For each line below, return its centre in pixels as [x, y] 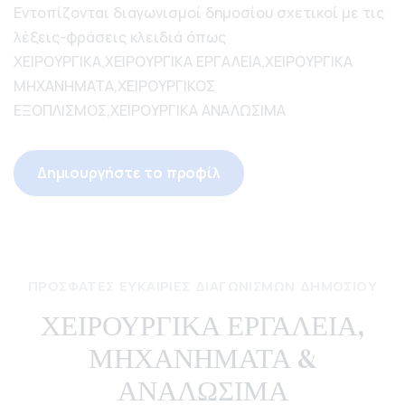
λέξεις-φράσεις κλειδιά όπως [120, 37]
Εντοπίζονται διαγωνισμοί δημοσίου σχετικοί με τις [199, 13]
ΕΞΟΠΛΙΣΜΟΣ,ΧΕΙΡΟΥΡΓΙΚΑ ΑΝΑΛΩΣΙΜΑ [150, 110]
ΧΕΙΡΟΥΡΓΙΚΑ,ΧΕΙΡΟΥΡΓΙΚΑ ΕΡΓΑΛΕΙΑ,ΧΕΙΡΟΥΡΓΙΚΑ [183, 61]
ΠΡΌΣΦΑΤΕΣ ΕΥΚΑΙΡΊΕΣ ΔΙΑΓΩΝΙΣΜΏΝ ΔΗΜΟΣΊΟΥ [202, 286]
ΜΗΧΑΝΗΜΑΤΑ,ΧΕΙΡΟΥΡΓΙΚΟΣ [114, 86]
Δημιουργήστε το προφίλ [129, 173]
